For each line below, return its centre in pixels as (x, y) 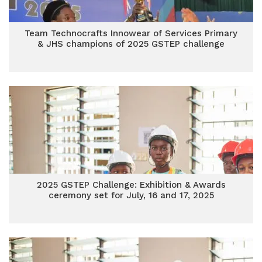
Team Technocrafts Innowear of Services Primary (131, 33)
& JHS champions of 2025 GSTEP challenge (131, 44)
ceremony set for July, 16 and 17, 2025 (131, 195)
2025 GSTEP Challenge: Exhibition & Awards (131, 185)
